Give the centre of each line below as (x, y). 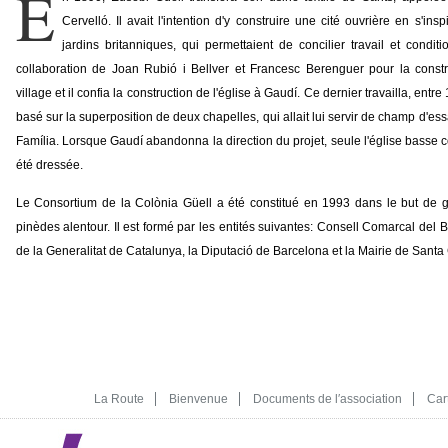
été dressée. (49, 165)
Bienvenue (198, 399)
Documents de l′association (327, 399)
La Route (118, 399)
